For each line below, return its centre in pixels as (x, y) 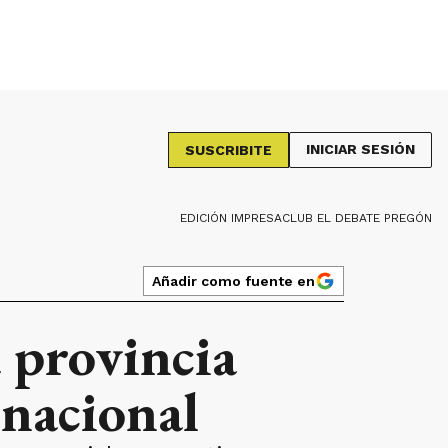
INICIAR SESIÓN (360, 149)
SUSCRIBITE (228, 150)
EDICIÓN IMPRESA (231, 218)
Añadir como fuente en (233, 280)
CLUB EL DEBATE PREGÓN (357, 218)
